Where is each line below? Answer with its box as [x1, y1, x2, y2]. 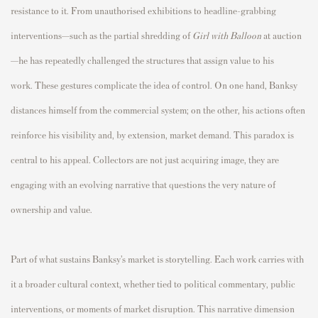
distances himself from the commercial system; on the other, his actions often [11, 103, 305, 116]
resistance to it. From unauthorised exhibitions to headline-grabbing [11, 4, 276, 16]
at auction [261, 28, 302, 41]
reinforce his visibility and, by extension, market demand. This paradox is [11, 128, 294, 141]
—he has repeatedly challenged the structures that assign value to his [11, 53, 274, 66]
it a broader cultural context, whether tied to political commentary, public [11, 277, 295, 290]
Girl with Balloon [192, 28, 261, 41]
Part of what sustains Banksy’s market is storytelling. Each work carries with [11, 252, 304, 265]
